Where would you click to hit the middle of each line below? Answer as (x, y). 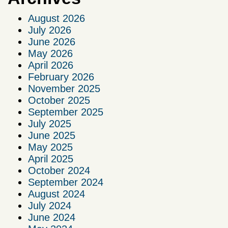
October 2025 (59, 101)
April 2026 (51, 65)
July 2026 (50, 30)
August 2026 (56, 19)
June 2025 (52, 136)
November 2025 (64, 89)
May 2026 (50, 54)
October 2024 (59, 171)
